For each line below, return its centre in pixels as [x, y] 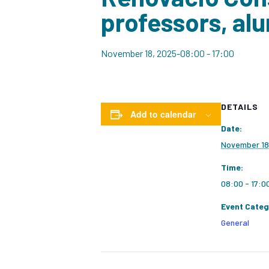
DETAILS [240, 107]
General [235, 223]
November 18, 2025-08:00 [153, 53]
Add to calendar [163, 114]
